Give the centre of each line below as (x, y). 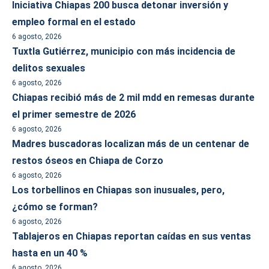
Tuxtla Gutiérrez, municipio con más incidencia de (124, 51)
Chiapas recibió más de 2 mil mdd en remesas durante (133, 98)
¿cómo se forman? (55, 207)
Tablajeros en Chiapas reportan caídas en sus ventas (131, 236)
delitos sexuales (49, 68)
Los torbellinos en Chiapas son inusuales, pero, (118, 190)
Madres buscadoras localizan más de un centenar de (131, 144)
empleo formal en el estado (74, 22)
